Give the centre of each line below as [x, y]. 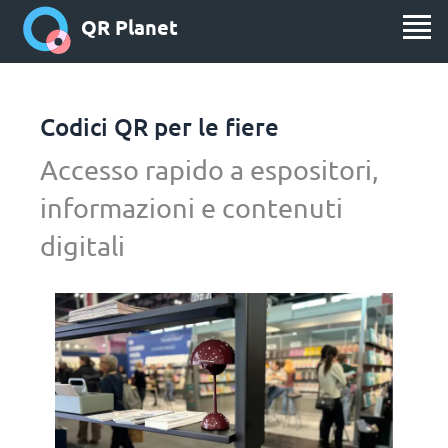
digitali [82, 245]
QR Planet [129, 27]
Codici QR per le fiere [159, 126]
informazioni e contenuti [191, 207]
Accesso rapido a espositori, [209, 169]
